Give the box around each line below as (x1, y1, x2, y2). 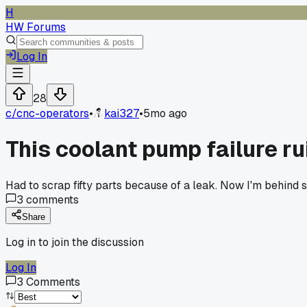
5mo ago (143, 106, 187, 121)
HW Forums (5, 20, 66, 34)
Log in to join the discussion (5, 234, 144, 249)
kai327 (104, 106, 139, 121)
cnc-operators (16, 106, 89, 121)
